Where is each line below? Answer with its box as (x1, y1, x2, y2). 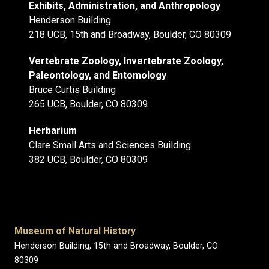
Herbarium (29, 125, 77, 136)
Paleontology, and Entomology (29, 70, 166, 81)
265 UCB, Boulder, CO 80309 (29, 98, 148, 110)
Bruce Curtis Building (29, 84, 116, 95)
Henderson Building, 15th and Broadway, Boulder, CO (14, 241, 218, 251)
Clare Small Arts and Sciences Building (29, 139, 191, 151)
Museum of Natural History (14, 225, 136, 237)
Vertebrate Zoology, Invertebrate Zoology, (29, 55, 223, 67)
